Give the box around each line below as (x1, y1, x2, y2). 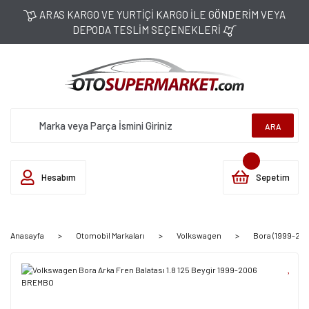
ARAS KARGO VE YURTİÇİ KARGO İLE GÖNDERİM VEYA (37, 8, 286, 21)
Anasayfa (10, 230, 44, 240)
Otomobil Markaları (76, 230, 145, 240)
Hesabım (41, 171, 76, 183)
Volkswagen (177, 230, 221, 240)
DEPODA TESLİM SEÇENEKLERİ (72, 23, 223, 36)
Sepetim (255, 171, 290, 183)
